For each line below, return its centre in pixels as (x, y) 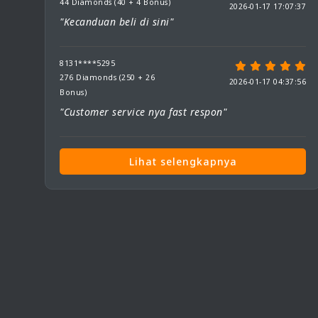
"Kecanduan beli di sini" (116, 22)
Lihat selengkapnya (183, 161)
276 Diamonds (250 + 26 (107, 77)
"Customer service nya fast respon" (143, 112)
